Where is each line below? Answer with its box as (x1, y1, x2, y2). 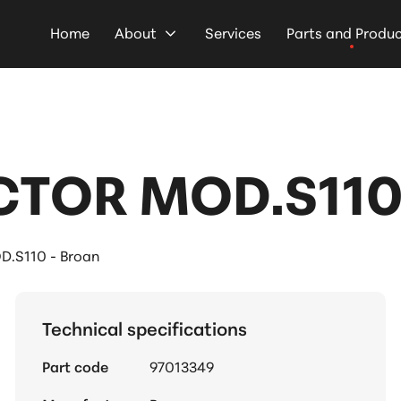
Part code (41, 355, 108, 377)
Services (205, 21, 261, 42)
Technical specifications (41, 315, 247, 340)
